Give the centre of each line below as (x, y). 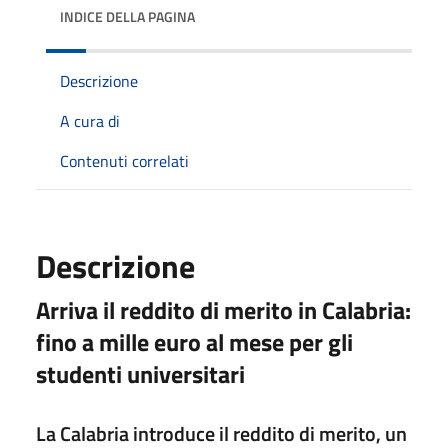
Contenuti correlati (124, 160)
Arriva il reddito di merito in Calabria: (223, 309)
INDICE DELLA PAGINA (127, 16)
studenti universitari (140, 373)
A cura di (90, 120)
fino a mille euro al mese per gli (194, 341)
